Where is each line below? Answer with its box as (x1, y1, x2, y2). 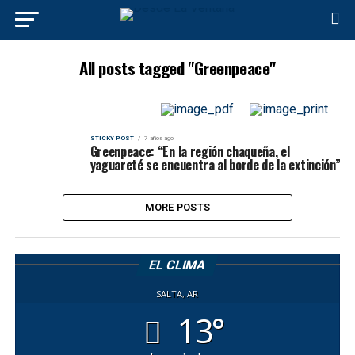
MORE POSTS (144, 201, 211, 213)
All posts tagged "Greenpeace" (79, 55, 276, 80)
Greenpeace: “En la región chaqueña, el (90, 142, 290, 161)
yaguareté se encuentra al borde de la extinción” (90, 155, 341, 174)
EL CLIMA (147, 258, 208, 273)
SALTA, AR (156, 288, 199, 300)
